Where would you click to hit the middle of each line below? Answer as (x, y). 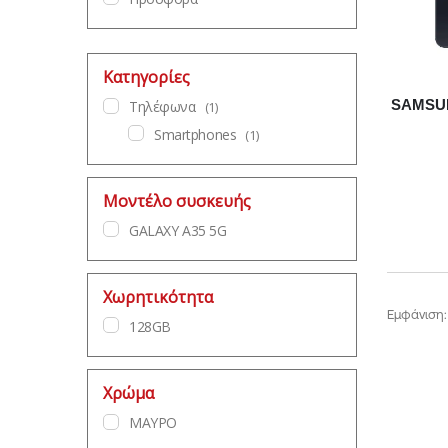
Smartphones (195, 134)
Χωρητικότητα (158, 297)
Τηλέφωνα (162, 107)
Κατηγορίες (146, 77)
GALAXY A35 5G (178, 230)
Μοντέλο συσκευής (177, 200)
